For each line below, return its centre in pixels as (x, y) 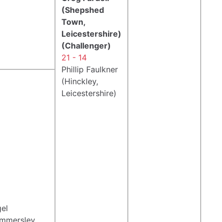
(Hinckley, (80, 81)
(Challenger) (86, 45)
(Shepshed (83, 10)
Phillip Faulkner (90, 69)
